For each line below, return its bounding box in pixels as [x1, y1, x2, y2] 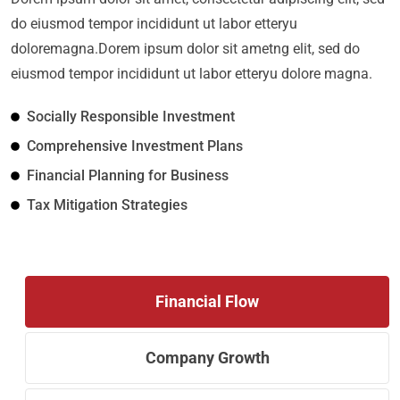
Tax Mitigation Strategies [26, 196, 187, 214]
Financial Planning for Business [26, 167, 229, 185]
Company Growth [145, 348, 270, 368]
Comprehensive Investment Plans [26, 137, 243, 155]
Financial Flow [155, 292, 259, 312]
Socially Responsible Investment [26, 108, 235, 126]
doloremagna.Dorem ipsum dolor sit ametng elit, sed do [11, 40, 360, 58]
